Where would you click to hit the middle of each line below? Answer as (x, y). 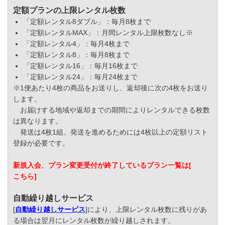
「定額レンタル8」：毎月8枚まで (76, 55)
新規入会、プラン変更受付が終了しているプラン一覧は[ (102, 165)
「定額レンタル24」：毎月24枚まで (80, 77)
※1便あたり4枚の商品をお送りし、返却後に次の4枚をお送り (110, 88)
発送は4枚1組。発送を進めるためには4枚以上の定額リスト (110, 132)
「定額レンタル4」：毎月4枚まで (76, 44)
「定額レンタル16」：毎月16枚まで (80, 66)
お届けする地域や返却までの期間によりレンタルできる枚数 (111, 110)
